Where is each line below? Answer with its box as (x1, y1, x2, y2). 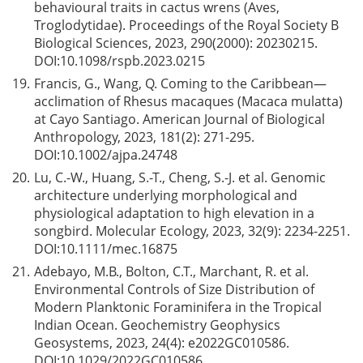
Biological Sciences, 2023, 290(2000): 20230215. (34, 34, 318, 52)
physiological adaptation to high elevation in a (34, 204, 314, 222)
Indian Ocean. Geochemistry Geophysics (34, 316, 280, 334)
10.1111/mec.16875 (60, 240, 177, 258)
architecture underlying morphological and (34, 186, 297, 204)
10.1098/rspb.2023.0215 (60, 52, 205, 70)
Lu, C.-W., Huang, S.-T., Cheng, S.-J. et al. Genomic (34, 169, 326, 186)
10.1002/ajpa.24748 (60, 146, 177, 164)
